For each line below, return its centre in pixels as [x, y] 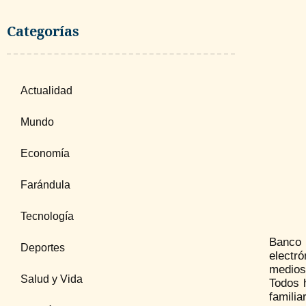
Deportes [43, 248]
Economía [45, 153]
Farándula [45, 185]
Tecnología [47, 216]
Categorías [43, 31]
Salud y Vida [52, 279]
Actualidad [46, 91]
